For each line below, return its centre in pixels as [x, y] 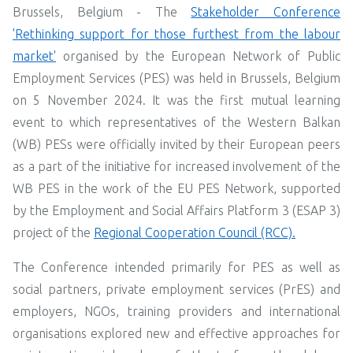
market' [34, 56]
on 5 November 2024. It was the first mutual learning [176, 100]
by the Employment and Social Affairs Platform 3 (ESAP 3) [176, 210]
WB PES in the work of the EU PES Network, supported [176, 188]
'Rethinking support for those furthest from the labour [176, 33]
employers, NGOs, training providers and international [176, 311]
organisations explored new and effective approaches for [176, 333]
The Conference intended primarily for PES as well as [176, 267]
